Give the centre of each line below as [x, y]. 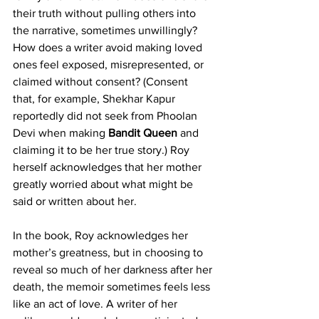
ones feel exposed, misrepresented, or [110, 64]
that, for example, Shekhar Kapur [95, 98]
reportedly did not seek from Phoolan [106, 115]
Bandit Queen [143, 132]
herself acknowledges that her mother [109, 167]
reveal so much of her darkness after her [114, 269]
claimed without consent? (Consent [102, 81]
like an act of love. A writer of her [96, 303]
